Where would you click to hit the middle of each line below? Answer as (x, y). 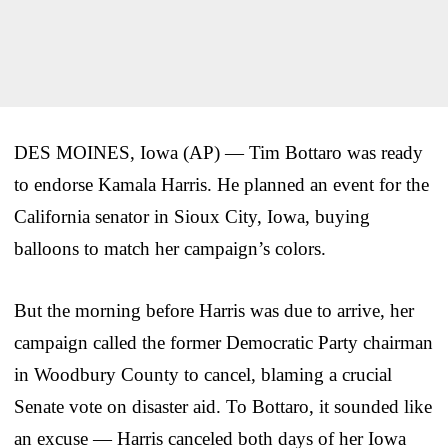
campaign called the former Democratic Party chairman (223, 342)
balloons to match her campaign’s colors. (170, 248)
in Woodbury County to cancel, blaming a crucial (203, 374)
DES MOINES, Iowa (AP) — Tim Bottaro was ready (218, 152)
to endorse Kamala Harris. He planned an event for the (221, 184)
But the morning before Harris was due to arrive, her (214, 310)
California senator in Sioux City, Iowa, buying (192, 216)
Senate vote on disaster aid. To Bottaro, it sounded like (223, 406)
